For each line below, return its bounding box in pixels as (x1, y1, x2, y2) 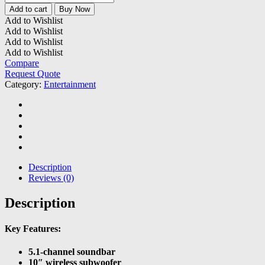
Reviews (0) (28, 172, 74, 183)
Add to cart (9, 4, 47, 14)
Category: (5, 79, 44, 89)
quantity (4, 32, 34, 43)
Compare (5, 57, 39, 68)
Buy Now (59, 4, 90, 14)
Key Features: (5, 224, 61, 234)
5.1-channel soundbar (28, 247, 115, 257)
